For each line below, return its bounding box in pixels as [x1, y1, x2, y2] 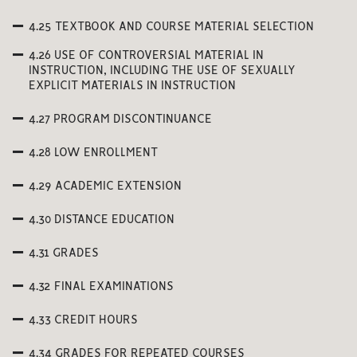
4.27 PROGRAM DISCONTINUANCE [29, 114, 212, 125]
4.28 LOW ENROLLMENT [29, 147, 158, 159]
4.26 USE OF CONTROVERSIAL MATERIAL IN [29, 50, 264, 61]
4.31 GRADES [29, 248, 99, 259]
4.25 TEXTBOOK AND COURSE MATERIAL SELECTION [29, 22, 314, 33]
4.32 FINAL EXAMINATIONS [29, 281, 174, 292]
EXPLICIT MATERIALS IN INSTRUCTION [29, 80, 236, 92]
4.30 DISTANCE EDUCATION [29, 214, 175, 226]
